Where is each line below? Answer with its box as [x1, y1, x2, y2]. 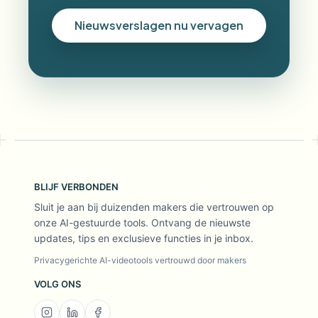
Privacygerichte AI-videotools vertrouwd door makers [34, 255, 246, 265]
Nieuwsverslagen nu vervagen [75, 18, 243, 33]
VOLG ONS [34, 278, 81, 290]
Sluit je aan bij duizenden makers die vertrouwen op [34, 201, 274, 213]
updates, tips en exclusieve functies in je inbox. [34, 232, 253, 244]
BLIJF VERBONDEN [34, 181, 119, 192]
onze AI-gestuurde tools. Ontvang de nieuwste [34, 216, 251, 229]
